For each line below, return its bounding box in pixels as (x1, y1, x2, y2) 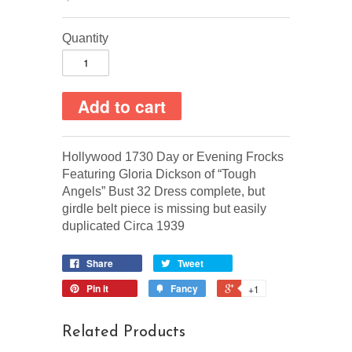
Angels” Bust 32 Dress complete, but (62, 184, 265, 198)
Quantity (62, 31, 108, 45)
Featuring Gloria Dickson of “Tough (62, 167, 256, 181)
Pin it (86, 280, 108, 295)
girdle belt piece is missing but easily (62, 201, 266, 215)
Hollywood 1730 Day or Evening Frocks (62, 149, 284, 163)
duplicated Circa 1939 (62, 218, 185, 233)
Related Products (62, 324, 185, 340)
